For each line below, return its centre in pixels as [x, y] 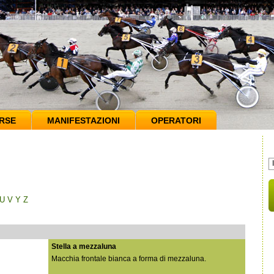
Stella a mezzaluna [84, 246]
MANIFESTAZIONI [83, 120]
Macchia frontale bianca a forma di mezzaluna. [129, 259]
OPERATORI [176, 120]
